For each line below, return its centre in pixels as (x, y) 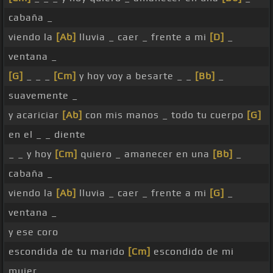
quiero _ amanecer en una (145, 154)
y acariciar (35, 115)
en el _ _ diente (47, 135)
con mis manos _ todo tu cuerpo (165, 115)
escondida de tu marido (68, 252)
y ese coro (34, 232)
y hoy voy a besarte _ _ (136, 76)
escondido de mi (192, 252)
